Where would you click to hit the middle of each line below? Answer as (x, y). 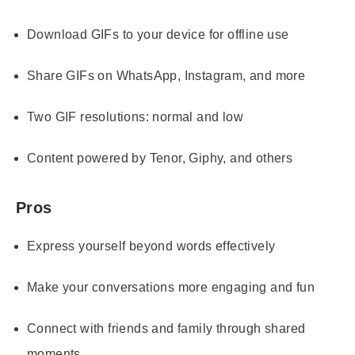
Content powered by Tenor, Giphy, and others (160, 158)
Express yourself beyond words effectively (151, 246)
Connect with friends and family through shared (166, 328)
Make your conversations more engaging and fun (171, 287)
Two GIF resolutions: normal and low (135, 117)
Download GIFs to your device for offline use (158, 34)
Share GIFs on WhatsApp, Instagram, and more (166, 76)
